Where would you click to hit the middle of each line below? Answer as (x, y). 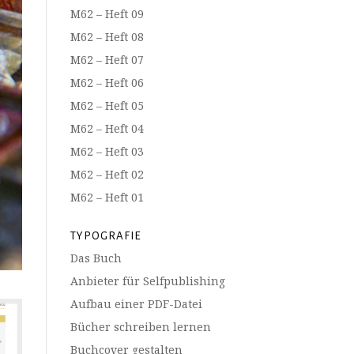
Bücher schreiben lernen (141, 327)
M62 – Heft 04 (107, 128)
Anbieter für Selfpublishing (148, 281)
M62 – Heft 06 (107, 83)
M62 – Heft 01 (107, 197)
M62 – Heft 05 (107, 105)
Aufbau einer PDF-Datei (137, 304)
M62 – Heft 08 (107, 37)
